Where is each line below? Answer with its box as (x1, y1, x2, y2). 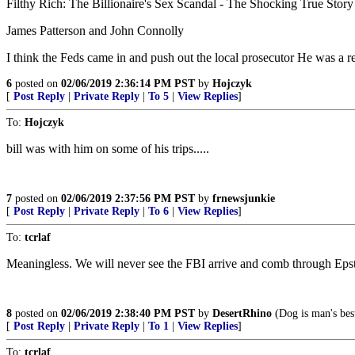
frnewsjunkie (212, 193, 275, 204)
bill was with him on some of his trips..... (6, 142, 209, 155)
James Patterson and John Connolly (6, 24, 184, 37)
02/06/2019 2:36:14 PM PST (61, 78, 195, 90)
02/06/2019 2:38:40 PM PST (61, 307, 195, 319)
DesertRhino (212, 307, 272, 319)
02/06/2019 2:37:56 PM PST (61, 193, 195, 204)
